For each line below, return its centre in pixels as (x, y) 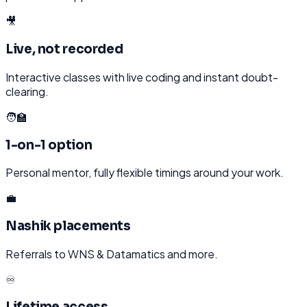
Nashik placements (68, 226)
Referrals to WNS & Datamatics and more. (112, 254)
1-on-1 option (49, 145)
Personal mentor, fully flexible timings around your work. (145, 173)
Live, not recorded (64, 49)
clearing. (27, 91)
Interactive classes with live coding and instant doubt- (142, 77)
